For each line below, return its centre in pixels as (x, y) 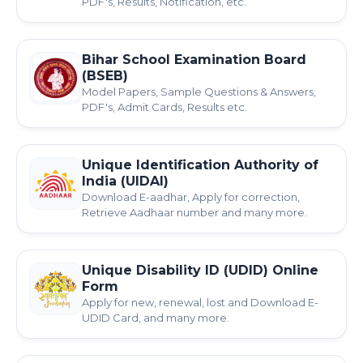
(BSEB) (105, 76)
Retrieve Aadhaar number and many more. (194, 212)
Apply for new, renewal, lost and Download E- (200, 302)
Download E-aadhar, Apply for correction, (191, 197)
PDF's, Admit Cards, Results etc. (164, 107)
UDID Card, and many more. (156, 318)
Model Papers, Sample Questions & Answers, (199, 92)
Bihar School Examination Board (194, 60)
